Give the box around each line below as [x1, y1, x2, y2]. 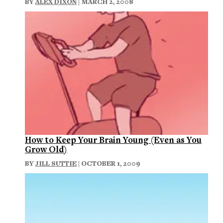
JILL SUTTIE [35, 158, 77, 168]
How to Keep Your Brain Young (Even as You [25, 133, 202, 145]
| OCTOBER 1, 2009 [77, 158, 140, 168]
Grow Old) [25, 143, 67, 155]
